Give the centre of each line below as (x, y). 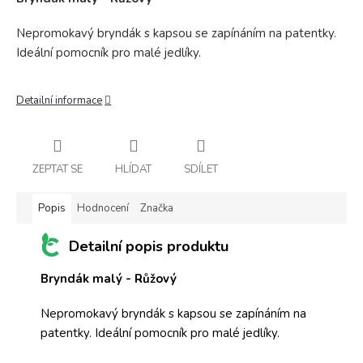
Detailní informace (59, 100)
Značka (157, 208)
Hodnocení (103, 208)
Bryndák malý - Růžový (109, 278)
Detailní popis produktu (149, 246)
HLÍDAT (133, 169)
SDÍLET (201, 169)
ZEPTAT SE (58, 169)
